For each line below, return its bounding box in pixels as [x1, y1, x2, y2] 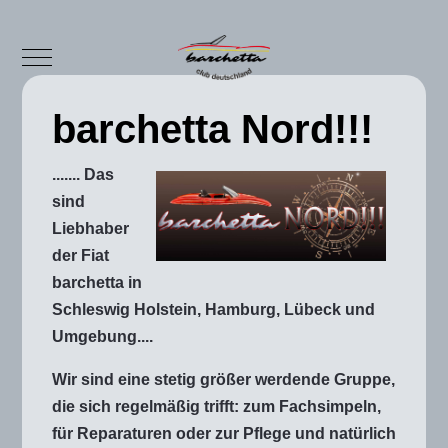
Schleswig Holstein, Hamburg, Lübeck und [52, 300, 375, 318]
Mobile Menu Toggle [36, 46, 188, 64]
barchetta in [52, 273, 142, 291]
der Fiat [52, 246, 109, 264]
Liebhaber [52, 219, 129, 237]
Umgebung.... [52, 327, 153, 345]
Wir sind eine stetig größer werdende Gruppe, [52, 370, 395, 388]
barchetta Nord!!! [52, 106, 373, 151]
